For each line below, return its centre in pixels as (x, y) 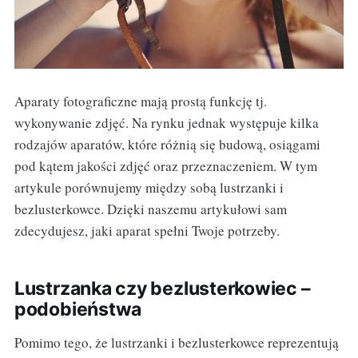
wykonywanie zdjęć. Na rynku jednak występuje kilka (166, 123)
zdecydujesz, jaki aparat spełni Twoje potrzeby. (147, 231)
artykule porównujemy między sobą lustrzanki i (149, 188)
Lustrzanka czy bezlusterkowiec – (162, 289)
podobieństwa (78, 310)
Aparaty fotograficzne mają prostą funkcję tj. (140, 101)
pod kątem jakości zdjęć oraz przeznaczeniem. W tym (165, 166)
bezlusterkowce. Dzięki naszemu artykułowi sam (150, 209)
